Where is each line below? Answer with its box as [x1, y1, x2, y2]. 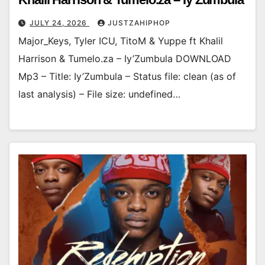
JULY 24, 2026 [30, 18, 89, 27]
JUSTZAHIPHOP [108, 18, 170, 27]
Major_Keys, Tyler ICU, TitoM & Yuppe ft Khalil [18, 34, 223, 47]
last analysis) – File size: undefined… [18, 88, 180, 100]
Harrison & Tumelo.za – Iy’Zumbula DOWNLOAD [18, 52, 231, 64]
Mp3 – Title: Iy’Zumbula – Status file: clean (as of [18, 70, 236, 82]
